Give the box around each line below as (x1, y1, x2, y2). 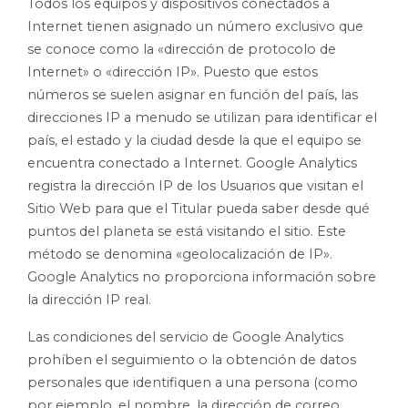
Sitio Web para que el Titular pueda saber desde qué (27, 199, 370, 217)
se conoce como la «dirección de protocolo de (27, 40, 336, 57)
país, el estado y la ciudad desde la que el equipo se (27, 131, 362, 148)
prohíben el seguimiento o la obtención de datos (27, 351, 356, 368)
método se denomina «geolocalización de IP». (27, 245, 332, 262)
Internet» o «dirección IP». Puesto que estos (27, 63, 318, 80)
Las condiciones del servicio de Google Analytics (27, 328, 343, 345)
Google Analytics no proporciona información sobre (27, 268, 376, 285)
